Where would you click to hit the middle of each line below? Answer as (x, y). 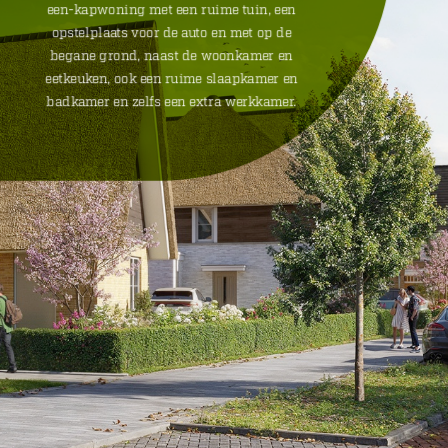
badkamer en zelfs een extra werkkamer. (171, 102)
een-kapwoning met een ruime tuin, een (171, 10)
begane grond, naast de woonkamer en (171, 56)
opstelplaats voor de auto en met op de (171, 33)
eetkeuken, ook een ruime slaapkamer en (171, 79)
